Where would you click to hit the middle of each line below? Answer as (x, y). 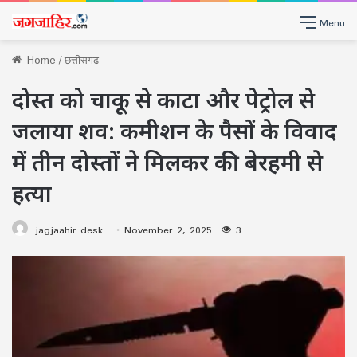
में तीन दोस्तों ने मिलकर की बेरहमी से (167, 162)
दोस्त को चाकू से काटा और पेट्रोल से (163, 100)
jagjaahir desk (69, 230)
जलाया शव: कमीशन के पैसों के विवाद (175, 131)
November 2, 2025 (168, 230)
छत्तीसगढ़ (82, 60)
